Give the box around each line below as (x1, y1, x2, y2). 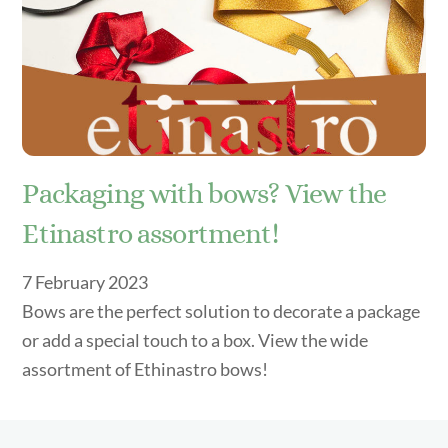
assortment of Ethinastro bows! (22, 357, 269, 380)
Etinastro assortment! (22, 217, 278, 250)
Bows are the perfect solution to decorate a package (22, 299, 421, 322)
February (35, 270, 106, 293)
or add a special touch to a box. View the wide (22, 328, 369, 351)
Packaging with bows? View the (22, 177, 387, 210)
